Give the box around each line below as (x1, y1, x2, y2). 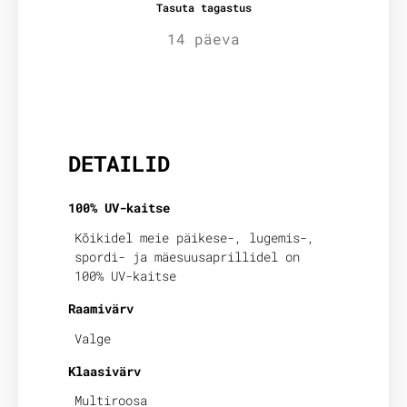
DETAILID (68, 149, 170, 179)
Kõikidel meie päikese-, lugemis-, (74, 228, 315, 246)
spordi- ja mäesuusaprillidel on (74, 247, 301, 265)
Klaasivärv (68, 362, 141, 380)
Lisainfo (78, 95, 152, 115)
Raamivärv (68, 299, 134, 317)
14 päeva (167, 28, 240, 48)
